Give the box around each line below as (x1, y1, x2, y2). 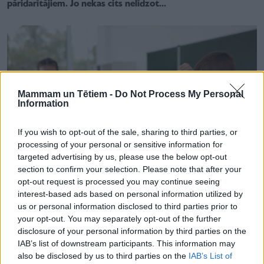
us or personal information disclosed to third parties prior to (18, 201, 237, 211)
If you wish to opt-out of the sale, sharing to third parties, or (18, 127, 237, 137)
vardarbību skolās (7, 224, 80, 234)
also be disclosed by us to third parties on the (18, 250, 189, 260)
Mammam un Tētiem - (18, 88, 115, 99)
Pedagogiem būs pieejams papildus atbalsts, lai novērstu (7, 212, 239, 222)
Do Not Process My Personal (115, 88, 243, 99)
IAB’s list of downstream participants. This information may (18, 238, 235, 248)
